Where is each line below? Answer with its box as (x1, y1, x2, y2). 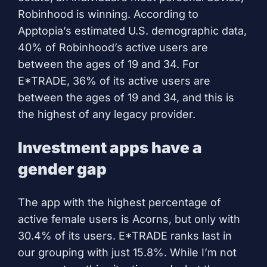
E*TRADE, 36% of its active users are (18, 74, 210, 87)
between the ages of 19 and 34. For (18, 57, 199, 70)
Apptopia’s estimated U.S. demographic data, (18, 24, 247, 37)
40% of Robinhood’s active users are (18, 41, 208, 54)
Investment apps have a (18, 138, 202, 157)
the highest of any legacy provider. (18, 107, 195, 120)
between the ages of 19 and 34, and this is (18, 91, 234, 104)
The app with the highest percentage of (18, 195, 221, 209)
